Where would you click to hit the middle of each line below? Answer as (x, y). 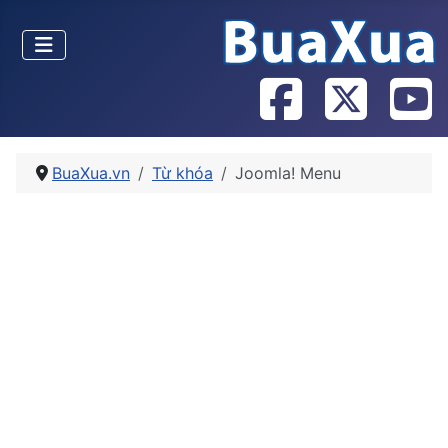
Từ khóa (182, 173)
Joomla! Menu (288, 173)
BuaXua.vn (91, 173)
